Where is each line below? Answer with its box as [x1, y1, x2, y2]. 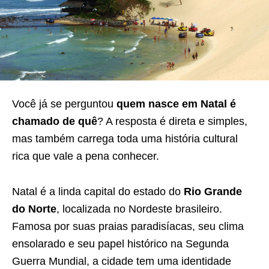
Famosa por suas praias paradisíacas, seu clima [12, 220, 244, 232]
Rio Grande [184, 186, 242, 198]
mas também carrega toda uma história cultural [12, 133, 238, 145]
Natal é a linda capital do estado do [12, 186, 184, 198]
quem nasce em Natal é [116, 98, 236, 110]
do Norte [12, 203, 56, 215]
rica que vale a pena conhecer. [12, 150, 159, 162]
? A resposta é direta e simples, [97, 115, 247, 127]
